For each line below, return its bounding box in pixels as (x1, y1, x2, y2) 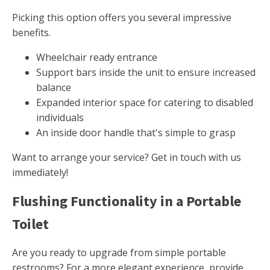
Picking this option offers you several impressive (12, 11, 231, 25)
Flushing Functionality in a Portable (12, 192, 241, 211)
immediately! (12, 166, 68, 180)
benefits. (12, 26, 51, 40)
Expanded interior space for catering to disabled (36, 96, 253, 110)
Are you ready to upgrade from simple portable (12, 246, 226, 260)
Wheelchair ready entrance (36, 51, 157, 64)
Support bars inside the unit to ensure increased (36, 66, 256, 80)
